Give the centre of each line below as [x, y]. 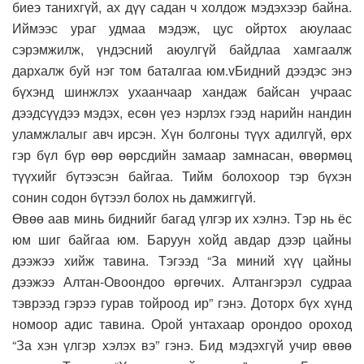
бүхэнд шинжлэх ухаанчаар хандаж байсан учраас [182, 91]
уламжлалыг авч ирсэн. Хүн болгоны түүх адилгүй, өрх [182, 133]
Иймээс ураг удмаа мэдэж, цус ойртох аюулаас [182, 28]
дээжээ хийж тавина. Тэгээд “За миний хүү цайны [182, 260]
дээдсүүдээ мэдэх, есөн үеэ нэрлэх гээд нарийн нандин [182, 112]
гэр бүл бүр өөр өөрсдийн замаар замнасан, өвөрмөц [182, 154]
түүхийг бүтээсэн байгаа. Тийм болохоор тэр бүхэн [182, 175]
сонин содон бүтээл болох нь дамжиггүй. [134, 197]
